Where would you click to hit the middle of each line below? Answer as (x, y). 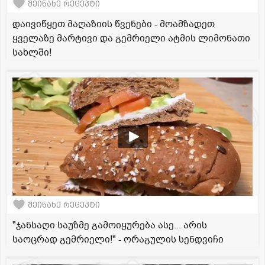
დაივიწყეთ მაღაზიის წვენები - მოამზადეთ (114, 25)
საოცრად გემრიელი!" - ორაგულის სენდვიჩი (118, 240)
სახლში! (32, 53)
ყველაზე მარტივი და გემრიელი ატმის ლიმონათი (131, 39)
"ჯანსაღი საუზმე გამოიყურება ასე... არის (110, 226)
